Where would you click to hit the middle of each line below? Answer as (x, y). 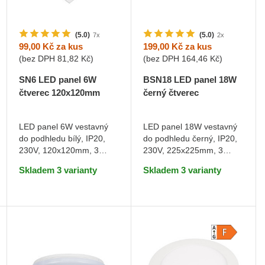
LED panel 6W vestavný (63, 127)
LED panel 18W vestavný (190, 127)
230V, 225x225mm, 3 (183, 151)
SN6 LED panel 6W (57, 80)
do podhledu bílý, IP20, (62, 139)
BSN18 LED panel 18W (190, 80)
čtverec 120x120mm (59, 93)
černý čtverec (171, 93)
